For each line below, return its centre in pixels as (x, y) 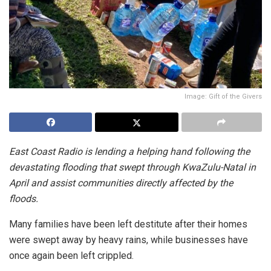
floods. (24, 198)
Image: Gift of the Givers (223, 96)
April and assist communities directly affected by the (121, 183)
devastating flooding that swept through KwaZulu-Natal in (132, 167)
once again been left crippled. (71, 255)
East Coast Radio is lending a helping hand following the (129, 151)
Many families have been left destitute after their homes (128, 224)
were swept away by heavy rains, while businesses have (129, 240)
